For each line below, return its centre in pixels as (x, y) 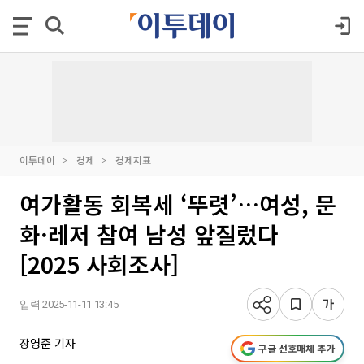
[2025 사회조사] (99, 264)
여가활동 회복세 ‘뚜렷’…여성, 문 (178, 204)
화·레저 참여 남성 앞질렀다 (149, 234)
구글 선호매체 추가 (297, 348)
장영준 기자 (48, 343)
